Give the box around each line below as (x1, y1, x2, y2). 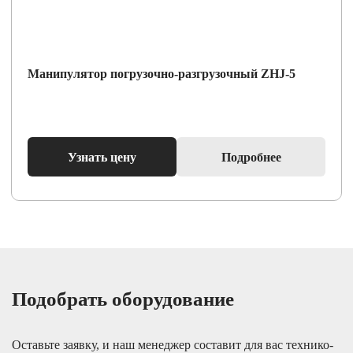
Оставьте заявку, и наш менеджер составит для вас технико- (12, 338, 333, 351)
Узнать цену (68, 150, 136, 164)
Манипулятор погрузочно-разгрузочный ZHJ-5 (28, 67, 295, 80)
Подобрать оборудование (12, 288, 234, 310)
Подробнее (221, 150, 281, 164)
